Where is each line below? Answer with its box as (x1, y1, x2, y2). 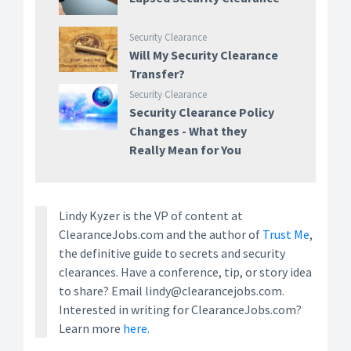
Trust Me (262, 226, 309, 243)
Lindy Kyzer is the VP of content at (59, 208, 243, 224)
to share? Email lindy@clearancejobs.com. (59, 283, 284, 299)
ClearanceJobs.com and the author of (59, 226, 262, 243)
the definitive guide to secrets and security (59, 245, 285, 262)
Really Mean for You (128, 142, 241, 158)
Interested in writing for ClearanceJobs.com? (59, 302, 302, 318)
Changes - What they (128, 123, 247, 139)
